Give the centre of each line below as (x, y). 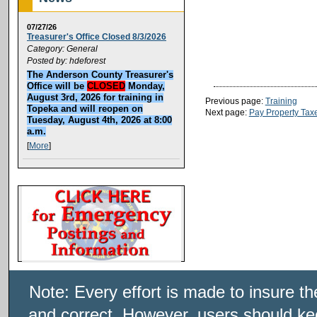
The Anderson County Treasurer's (100, 75)
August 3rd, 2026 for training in (95, 98)
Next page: (227, 112)
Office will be (57, 86)
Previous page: (235, 101)
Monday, (145, 86)
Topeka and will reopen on (85, 109)
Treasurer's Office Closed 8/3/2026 (97, 37)
